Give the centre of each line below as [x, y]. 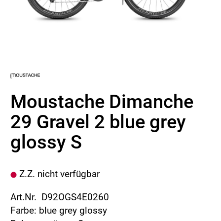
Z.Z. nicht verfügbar [58, 174]
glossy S [46, 142]
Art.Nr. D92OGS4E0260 [60, 197]
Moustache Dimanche [102, 102]
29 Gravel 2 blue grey [98, 122]
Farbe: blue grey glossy [59, 211]
